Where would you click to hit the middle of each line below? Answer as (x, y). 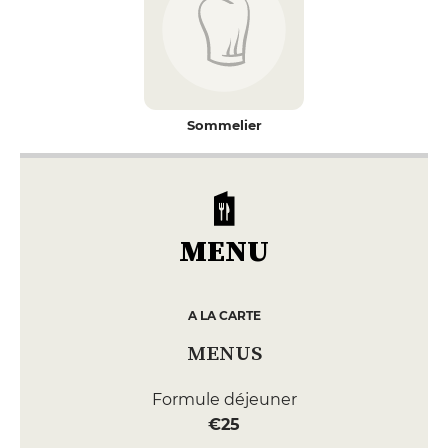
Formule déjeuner (224, 399)
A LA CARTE (224, 315)
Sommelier (224, 125)
